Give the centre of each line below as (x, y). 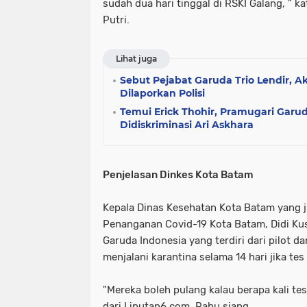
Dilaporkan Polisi (162, 94)
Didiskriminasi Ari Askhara (187, 125)
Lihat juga (136, 59)
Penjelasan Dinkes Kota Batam (178, 175)
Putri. (116, 20)
